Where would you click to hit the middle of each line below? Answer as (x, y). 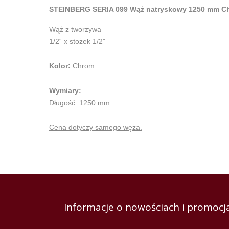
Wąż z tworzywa (75, 29)
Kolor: (60, 66)
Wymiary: (65, 91)
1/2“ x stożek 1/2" (77, 42)
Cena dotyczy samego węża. (96, 128)
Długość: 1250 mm (79, 103)
